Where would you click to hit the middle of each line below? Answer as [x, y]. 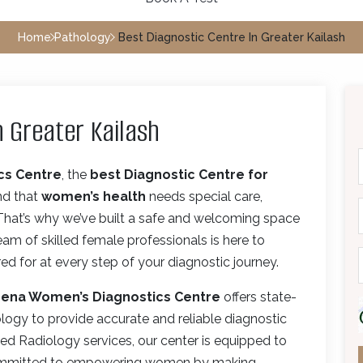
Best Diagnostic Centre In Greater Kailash [232, 37]
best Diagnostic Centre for [179, 174]
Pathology [83, 37]
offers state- [258, 297]
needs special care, [204, 196]
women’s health [94, 196]
